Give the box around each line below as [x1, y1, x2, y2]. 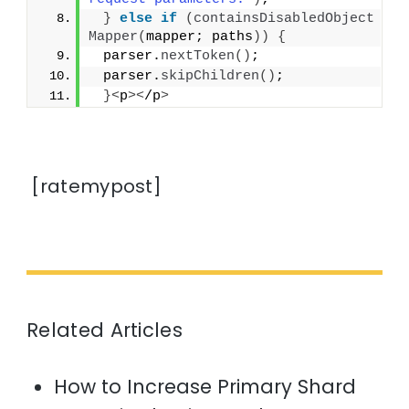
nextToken [161, 47, 236, 64]
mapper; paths [146, 28, 254, 45]
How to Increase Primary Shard [54, 372, 357, 400]
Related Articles [26, 316, 183, 343]
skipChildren [161, 68, 260, 84]
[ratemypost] [26, 173, 163, 199]
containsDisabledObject [194, 10, 375, 26]
